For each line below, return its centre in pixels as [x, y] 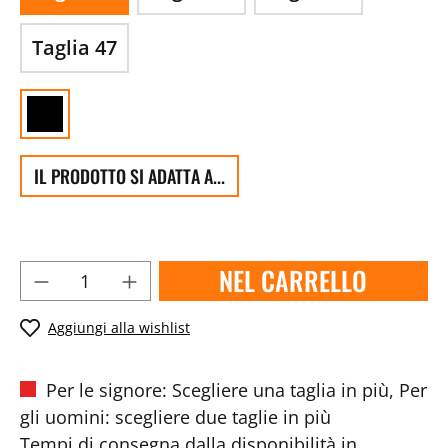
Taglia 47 [74, 47]
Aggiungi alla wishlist [119, 327]
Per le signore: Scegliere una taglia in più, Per [234, 389]
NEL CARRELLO [293, 280]
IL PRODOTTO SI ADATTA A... [129, 176]
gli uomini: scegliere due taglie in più [175, 416]
